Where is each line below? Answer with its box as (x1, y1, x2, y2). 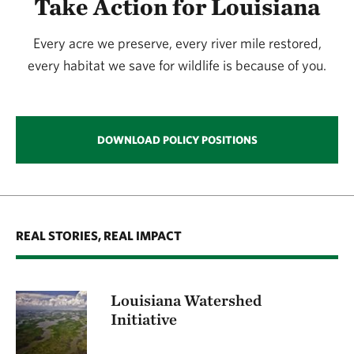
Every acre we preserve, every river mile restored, (32, 34, 322, 51)
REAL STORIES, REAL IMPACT (16, 228, 182, 243)
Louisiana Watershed (111, 290, 262, 310)
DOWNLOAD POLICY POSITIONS (96, 133, 258, 146)
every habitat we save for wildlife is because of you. (28, 56, 326, 73)
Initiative (111, 309, 177, 329)
